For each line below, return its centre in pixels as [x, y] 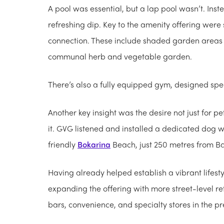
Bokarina [94, 144]
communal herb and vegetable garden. [121, 56]
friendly [63, 144]
